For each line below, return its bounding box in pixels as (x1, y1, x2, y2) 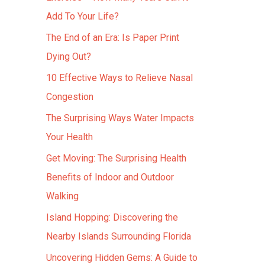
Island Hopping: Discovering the (46, 212, 178, 223)
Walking (46, 190, 79, 202)
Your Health (46, 131, 93, 143)
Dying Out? (46, 51, 91, 62)
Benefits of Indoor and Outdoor (46, 172, 174, 183)
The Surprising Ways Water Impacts (46, 112, 194, 124)
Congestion (46, 91, 93, 102)
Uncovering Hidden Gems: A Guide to (46, 252, 198, 263)
